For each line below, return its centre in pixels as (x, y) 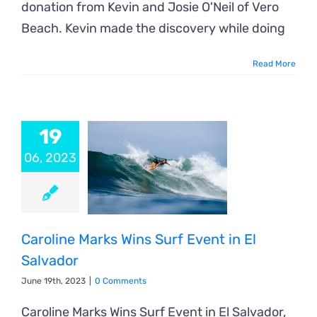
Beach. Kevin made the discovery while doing (153, 29)
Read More (274, 64)
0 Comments (121, 281)
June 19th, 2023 (53, 281)
